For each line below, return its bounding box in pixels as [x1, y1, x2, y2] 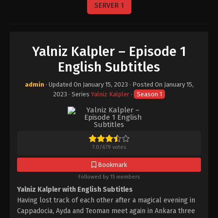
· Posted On [127, 81, 164, 88]
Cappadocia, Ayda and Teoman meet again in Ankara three [17, 207, 195, 215]
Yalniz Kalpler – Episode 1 [32, 44, 186, 59]
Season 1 [137, 91, 162, 98]
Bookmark [96, 161, 127, 168]
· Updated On [44, 81, 83, 88]
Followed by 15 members [78, 174, 140, 180]
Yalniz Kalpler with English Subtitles [17, 185, 133, 194]
